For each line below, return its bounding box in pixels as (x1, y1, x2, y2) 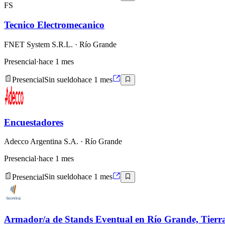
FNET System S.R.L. (4, 40, 73, 49)
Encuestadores (4, 117, 63, 128)
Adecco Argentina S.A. (4, 137, 78, 146)
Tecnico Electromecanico (4, 19, 104, 30)
